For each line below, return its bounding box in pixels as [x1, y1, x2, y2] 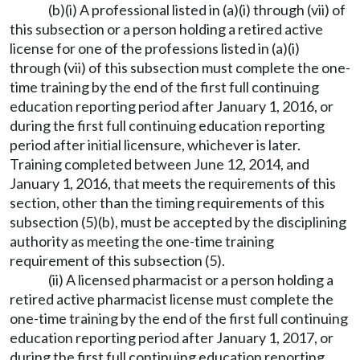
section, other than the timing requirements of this [10, 194, 325, 211]
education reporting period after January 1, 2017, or [10, 329, 333, 346]
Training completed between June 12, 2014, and [10, 155, 309, 173]
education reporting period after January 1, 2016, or [10, 97, 333, 115]
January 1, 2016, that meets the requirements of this [10, 174, 336, 192]
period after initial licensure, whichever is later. [10, 136, 301, 153]
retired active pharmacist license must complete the [10, 290, 333, 308]
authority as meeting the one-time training [10, 232, 274, 250]
